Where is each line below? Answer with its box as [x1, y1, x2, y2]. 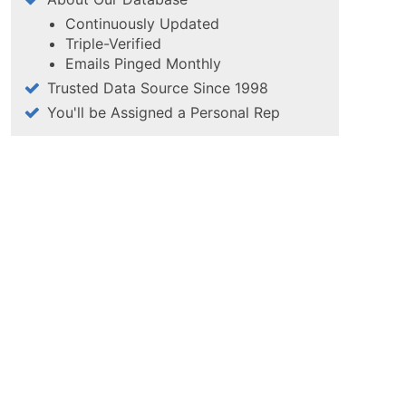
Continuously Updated [65, 14, 219, 33]
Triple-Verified [65, 34, 161, 53]
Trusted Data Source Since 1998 [47, 79, 268, 97]
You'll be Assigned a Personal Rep [47, 103, 280, 121]
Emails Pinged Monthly [65, 54, 221, 72]
